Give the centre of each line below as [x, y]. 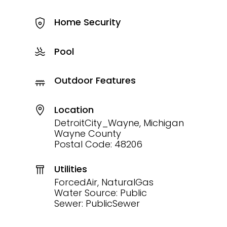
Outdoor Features [95, 80]
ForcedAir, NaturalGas [104, 182]
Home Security [87, 22]
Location [74, 109]
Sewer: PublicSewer [97, 203]
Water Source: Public [100, 193]
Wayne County [87, 133]
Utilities [70, 169]
